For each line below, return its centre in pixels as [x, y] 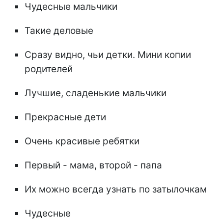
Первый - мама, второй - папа [93, 165]
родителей [49, 69]
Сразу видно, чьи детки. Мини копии [108, 55]
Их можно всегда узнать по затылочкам [116, 190]
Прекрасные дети [65, 117]
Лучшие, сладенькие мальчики [96, 93]
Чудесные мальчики [71, 7]
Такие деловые [59, 31]
